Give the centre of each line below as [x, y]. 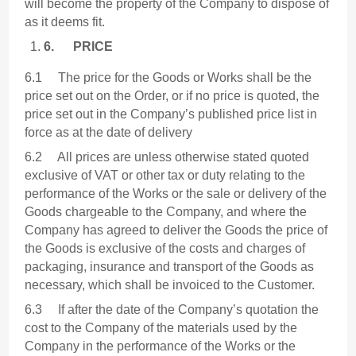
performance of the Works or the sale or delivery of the [176, 194]
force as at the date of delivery [109, 133]
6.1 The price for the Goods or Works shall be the [168, 78]
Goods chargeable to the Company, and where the [166, 212]
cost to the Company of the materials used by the [161, 328]
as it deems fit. [65, 22]
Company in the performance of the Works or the [161, 346]
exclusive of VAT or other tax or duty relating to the [165, 176]
